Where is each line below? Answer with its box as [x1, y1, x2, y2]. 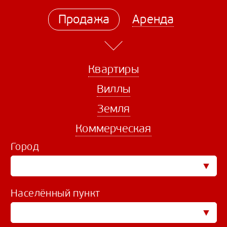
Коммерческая [75, 122, 152, 135]
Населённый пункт [11, 187, 100, 199]
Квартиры [88, 63, 139, 75]
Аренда [132, 12, 174, 26]
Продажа [58, 12, 109, 26]
